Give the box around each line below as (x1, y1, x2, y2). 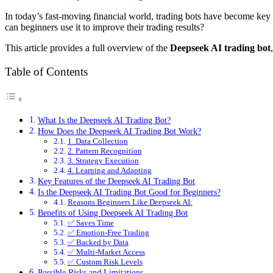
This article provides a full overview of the (5, 42, 170, 53)
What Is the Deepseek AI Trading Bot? (37, 115, 171, 125)
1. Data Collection (67, 136, 128, 146)
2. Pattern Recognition (67, 146, 142, 155)
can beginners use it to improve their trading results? (5, 21, 204, 32)
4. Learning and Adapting (67, 165, 152, 175)
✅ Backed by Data (67, 237, 129, 247)
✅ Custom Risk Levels (67, 257, 143, 266)
